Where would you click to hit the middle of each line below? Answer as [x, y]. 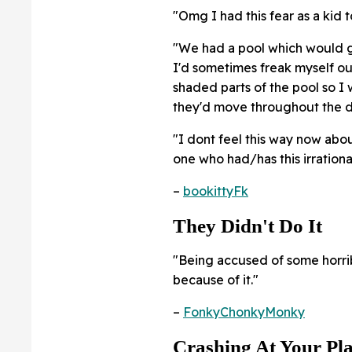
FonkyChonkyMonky [244, 312]
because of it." [216, 280]
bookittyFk [216, 191]
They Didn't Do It [247, 226]
